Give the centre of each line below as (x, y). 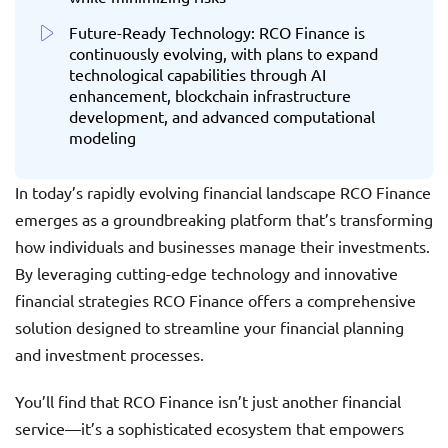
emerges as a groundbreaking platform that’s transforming (224, 219)
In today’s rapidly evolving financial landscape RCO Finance (223, 192)
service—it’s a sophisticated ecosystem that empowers (209, 428)
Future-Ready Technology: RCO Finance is (217, 32)
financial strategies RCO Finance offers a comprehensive (215, 300)
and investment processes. (109, 354)
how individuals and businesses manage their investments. (222, 246)
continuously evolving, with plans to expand (223, 53)
